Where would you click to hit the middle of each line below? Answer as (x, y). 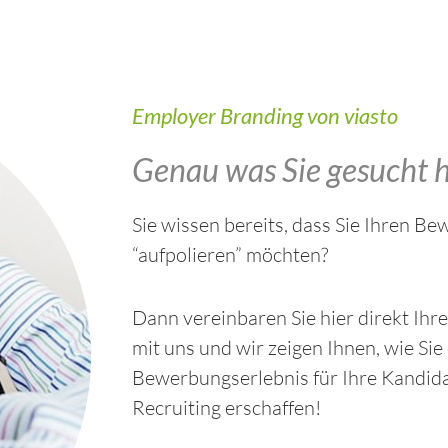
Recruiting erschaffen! (226, 407)
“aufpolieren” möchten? (230, 254)
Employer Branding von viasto (265, 115)
